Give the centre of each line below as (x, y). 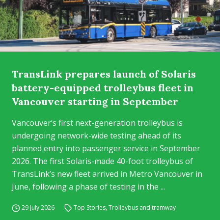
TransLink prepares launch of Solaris (104, 74)
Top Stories (90, 207)
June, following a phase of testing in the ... (88, 187)
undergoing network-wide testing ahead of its (96, 136)
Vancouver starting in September (95, 101)
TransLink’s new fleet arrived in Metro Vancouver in (107, 174)
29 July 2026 (38, 207)
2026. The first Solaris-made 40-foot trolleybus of (102, 161)
